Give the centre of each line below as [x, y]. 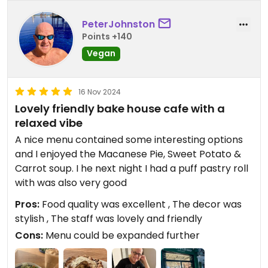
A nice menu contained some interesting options [129, 140]
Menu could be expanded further [121, 236]
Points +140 [107, 36]
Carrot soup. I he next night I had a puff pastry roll [132, 169]
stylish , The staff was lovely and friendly [109, 219]
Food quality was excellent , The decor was [141, 205]
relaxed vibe [49, 123]
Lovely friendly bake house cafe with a [120, 109]
